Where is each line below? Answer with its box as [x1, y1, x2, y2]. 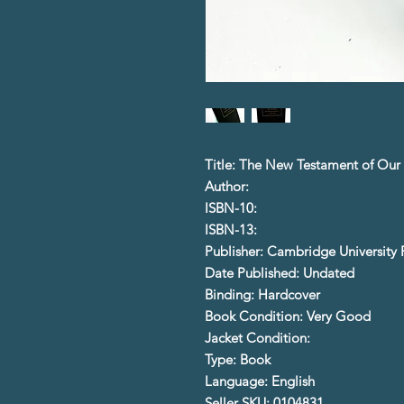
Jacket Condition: [205, 328, 314, 346]
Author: [205, 177, 249, 195]
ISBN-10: [205, 198, 261, 216]
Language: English [205, 372, 315, 390]
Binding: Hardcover [205, 285, 320, 303]
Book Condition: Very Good [205, 307, 371, 325]
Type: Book [205, 350, 271, 368]
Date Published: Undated [205, 263, 354, 281]
